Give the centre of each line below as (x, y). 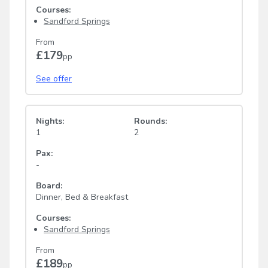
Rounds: (150, 121)
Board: (49, 186)
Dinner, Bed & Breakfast (82, 197)
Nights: (50, 121)
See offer (54, 79)
